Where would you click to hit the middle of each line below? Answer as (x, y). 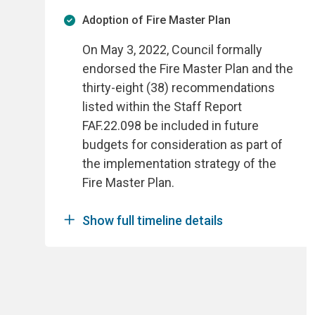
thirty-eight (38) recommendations (179, 87)
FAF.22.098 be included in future (171, 125)
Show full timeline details (153, 220)
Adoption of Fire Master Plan (157, 20)
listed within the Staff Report (162, 106)
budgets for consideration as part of (183, 144)
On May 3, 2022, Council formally (173, 49)
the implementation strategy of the (180, 163)
